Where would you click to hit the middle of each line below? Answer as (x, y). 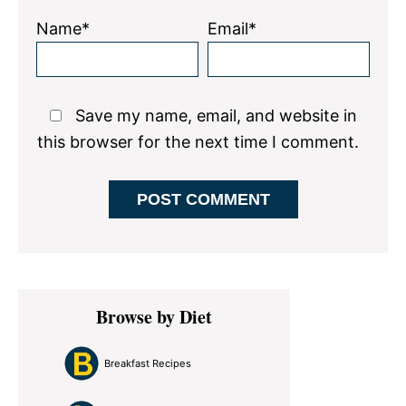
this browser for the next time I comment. (198, 141)
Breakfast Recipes (148, 363)
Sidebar (61, 329)
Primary (65, 301)
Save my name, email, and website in (216, 115)
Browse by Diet (154, 316)
